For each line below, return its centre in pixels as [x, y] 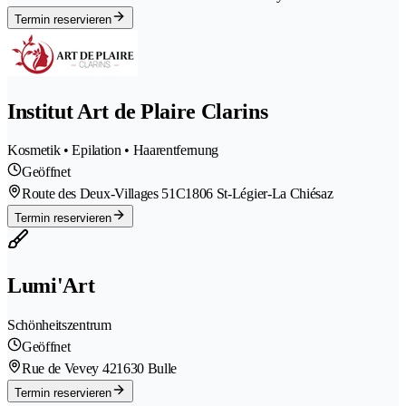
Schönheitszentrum [59, 325]
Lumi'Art [51, 286]
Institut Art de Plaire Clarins [138, 111]
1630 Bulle [147, 369]
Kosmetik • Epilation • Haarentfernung [113, 150]
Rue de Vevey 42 [69, 369]
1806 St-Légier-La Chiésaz [259, 194]
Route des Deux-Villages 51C [104, 194]
